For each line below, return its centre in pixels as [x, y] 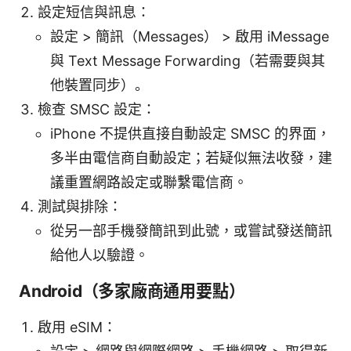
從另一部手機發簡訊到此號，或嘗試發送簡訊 [191, 230]
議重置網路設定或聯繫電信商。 [149, 182]
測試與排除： [80, 206]
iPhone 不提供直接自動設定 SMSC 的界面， [190, 133]
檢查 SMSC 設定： [97, 109]
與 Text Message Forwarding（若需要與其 [188, 60]
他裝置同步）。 [100, 85]
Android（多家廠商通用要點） [132, 291]
